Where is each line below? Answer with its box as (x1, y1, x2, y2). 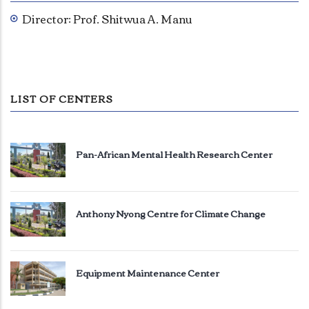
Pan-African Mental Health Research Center (76, 145, 272, 162)
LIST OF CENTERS (10, 89, 113, 108)
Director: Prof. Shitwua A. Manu (22, 8, 192, 29)
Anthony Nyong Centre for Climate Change (76, 204, 266, 221)
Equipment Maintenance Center (76, 263, 219, 281)
